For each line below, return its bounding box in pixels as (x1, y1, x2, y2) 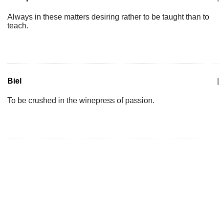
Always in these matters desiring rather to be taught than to (7, 13, 209, 21)
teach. (7, 22, 28, 30)
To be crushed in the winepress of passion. (7, 96, 154, 105)
